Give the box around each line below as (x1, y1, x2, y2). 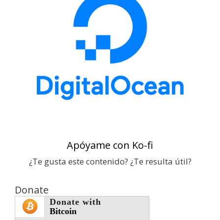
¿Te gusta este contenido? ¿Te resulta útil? (28, 155, 192, 167)
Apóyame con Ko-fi (67, 138, 153, 152)
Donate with (50, 196, 101, 207)
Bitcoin (50, 206, 77, 216)
